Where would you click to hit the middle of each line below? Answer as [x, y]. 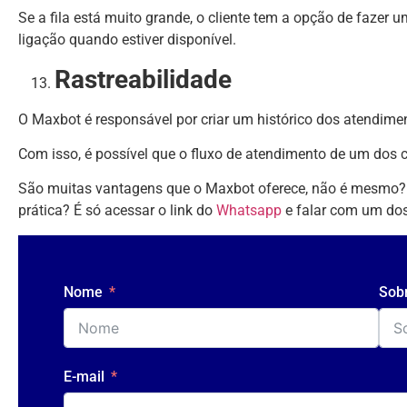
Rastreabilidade [143, 79]
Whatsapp [249, 211]
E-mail [84, 377]
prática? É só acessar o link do [117, 211]
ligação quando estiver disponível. [127, 40]
